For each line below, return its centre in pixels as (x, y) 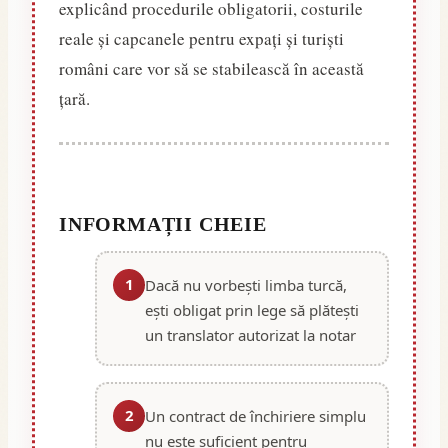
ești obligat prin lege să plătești (252, 309)
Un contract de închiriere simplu (255, 415)
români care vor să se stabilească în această (211, 68)
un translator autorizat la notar (250, 334)
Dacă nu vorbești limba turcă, (246, 284)
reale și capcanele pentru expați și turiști (201, 38)
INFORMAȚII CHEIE (163, 223)
